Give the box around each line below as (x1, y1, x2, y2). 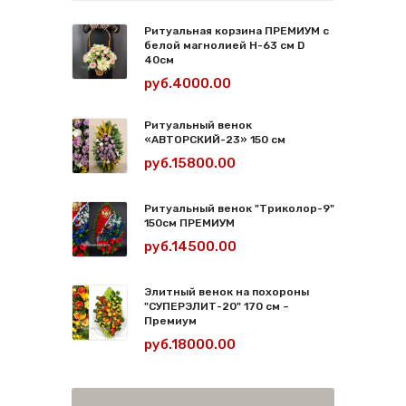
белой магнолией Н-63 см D (144, 39, 304, 52)
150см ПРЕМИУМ (144, 217, 235, 229)
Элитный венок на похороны (144, 285, 309, 298)
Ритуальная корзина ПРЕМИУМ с (144, 24, 329, 37)
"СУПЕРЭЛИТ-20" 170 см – (144, 300, 289, 313)
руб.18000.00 (144, 336, 236, 353)
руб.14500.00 (144, 238, 237, 255)
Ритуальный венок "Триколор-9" (144, 202, 334, 215)
